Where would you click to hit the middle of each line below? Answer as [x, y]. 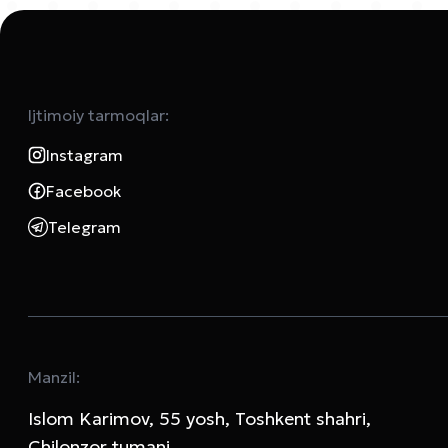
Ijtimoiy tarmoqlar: [98, 115]
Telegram [84, 227]
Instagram [84, 155]
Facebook [83, 191]
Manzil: [54, 377]
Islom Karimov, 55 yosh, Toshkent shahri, [199, 419]
